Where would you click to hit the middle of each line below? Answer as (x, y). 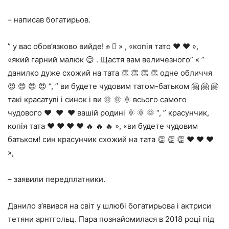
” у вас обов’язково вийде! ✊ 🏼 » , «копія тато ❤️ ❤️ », (103, 46)
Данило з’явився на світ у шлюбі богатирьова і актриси (109, 206)
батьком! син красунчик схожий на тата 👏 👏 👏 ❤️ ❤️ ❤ (111, 139)
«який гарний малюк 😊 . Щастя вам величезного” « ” (106, 60)
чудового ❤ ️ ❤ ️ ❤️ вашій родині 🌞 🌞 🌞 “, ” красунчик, (108, 113)
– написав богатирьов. (49, 20)
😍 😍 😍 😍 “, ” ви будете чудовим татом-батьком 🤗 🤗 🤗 (113, 86)
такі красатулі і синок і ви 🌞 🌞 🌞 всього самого (97, 99)
